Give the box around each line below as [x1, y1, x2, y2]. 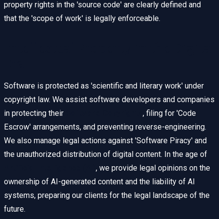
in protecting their [4, 109, 66, 118]
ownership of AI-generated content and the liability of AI [4, 177, 195, 187]
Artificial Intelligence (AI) [4, 163, 96, 173]
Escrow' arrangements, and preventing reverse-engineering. [4, 122, 206, 132]
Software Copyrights [66, 109, 143, 118]
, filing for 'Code [143, 109, 196, 118]
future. [4, 204, 25, 214]
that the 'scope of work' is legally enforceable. [4, 14, 160, 23]
